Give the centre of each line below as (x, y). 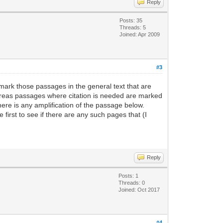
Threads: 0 (132, 182)
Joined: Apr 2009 (140, 34)
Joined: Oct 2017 (139, 189)
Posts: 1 (129, 175)
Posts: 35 (131, 20)
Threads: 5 (133, 27)
